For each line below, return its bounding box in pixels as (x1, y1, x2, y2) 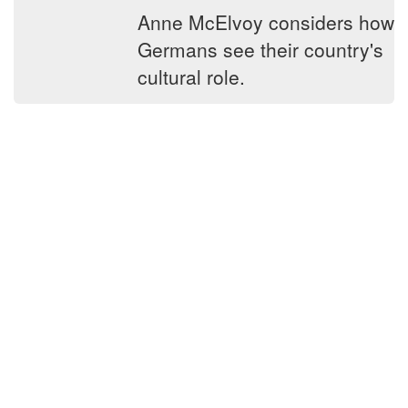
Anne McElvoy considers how (138, 8, 394, 36)
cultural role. (138, 63, 245, 90)
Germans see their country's (138, 36, 383, 63)
